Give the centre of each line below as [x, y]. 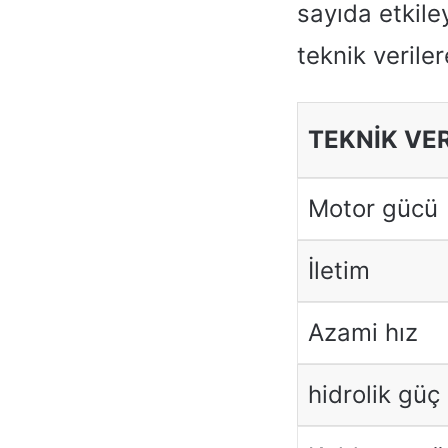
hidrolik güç [373, 394]
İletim [338, 270]
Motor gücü [372, 208]
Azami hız [362, 332]
